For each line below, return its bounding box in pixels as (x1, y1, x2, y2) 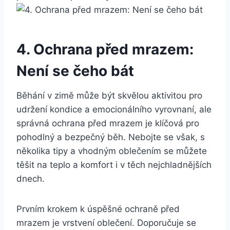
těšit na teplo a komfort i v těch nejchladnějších (16, 159, 212, 170)
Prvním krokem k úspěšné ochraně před (16, 203, 180, 214)
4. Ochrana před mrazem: (16, 40, 194, 58)
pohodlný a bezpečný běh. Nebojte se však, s (16, 131, 205, 142)
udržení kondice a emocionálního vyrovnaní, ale (16, 104, 212, 114)
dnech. (16, 173, 45, 184)
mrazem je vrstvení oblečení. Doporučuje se (16, 217, 196, 228)
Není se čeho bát (16, 62, 134, 80)
